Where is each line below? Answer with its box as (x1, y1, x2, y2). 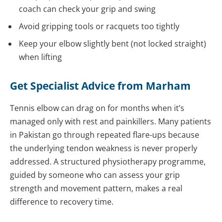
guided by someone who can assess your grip (10, 169, 180, 180)
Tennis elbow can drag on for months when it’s (10, 102, 184, 113)
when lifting (19, 52, 62, 63)
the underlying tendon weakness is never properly (10, 142, 197, 154)
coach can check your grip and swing (19, 3, 156, 15)
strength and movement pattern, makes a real (10, 182, 182, 194)
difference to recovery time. (10, 196, 113, 207)
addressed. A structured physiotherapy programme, (10, 156, 206, 167)
